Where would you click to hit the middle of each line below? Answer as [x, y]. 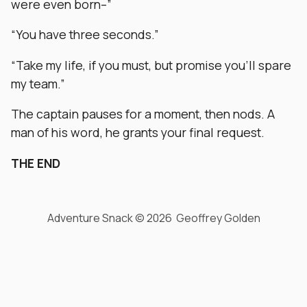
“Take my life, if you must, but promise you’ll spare [151, 65]
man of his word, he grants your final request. [138, 133]
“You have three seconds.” [85, 35]
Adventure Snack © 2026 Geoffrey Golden [153, 218]
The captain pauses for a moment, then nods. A [143, 114]
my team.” [38, 83]
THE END [36, 163]
